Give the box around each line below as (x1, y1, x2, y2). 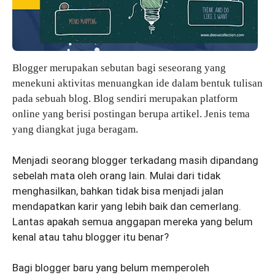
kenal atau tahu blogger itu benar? (12, 230, 169, 243)
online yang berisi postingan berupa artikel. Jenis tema (12, 108, 250, 120)
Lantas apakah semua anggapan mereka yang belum (12, 215, 253, 228)
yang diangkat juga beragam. (12, 123, 138, 136)
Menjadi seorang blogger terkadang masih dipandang (12, 153, 258, 166)
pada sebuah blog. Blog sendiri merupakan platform (12, 93, 238, 105)
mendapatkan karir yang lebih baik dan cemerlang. (12, 199, 241, 212)
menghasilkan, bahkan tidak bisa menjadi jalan (12, 184, 223, 197)
